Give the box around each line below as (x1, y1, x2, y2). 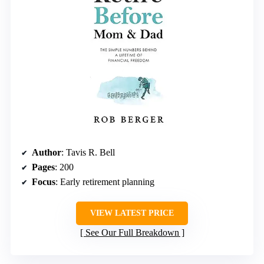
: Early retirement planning (55, 177, 154, 187)
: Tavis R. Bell (61, 147, 115, 157)
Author (32, 147, 61, 157)
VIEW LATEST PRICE (90, 209, 174, 217)
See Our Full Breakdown (85, 227, 179, 237)
